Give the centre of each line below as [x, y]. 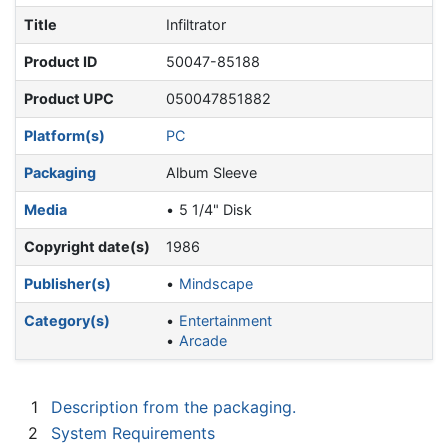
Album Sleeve [211, 173]
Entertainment [226, 321]
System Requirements [133, 432]
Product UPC [69, 99]
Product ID [60, 62]
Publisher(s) [67, 284]
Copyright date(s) [87, 247]
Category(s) [67, 321]
